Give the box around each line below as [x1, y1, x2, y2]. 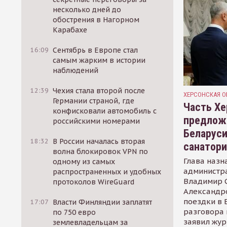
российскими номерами [53, 117, 140, 126]
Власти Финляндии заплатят [53, 198, 153, 207]
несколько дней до [53, 5, 122, 14]
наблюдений [53, 66, 99, 75]
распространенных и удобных [53, 167, 162, 176]
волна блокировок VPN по [53, 147, 148, 156]
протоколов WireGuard [53, 177, 135, 186]
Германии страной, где [53, 96, 135, 105]
